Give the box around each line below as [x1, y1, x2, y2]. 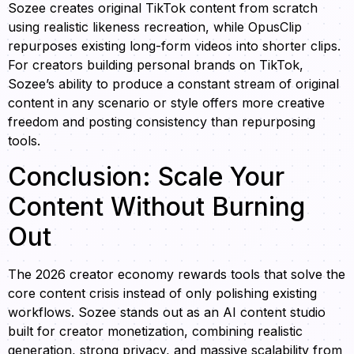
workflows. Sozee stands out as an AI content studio [8, 303, 326, 320]
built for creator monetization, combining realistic [8, 322, 303, 339]
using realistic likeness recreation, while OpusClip [8, 19, 302, 36]
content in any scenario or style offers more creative [8, 95, 325, 111]
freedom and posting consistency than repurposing [8, 114, 315, 130]
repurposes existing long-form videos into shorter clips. [8, 38, 341, 55]
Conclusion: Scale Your [8, 160, 284, 192]
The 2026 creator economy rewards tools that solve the [8, 265, 345, 282]
